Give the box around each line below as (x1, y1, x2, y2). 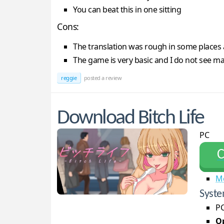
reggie (61, 73, 76, 81)
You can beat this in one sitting (73, 3, 181, 15)
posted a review (82, 73, 121, 81)
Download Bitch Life (57, 107, 204, 128)
